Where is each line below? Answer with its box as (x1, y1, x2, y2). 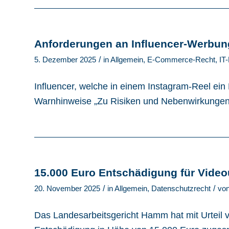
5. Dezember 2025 (34, 55, 96, 64)
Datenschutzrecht (151, 184, 211, 193)
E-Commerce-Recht (147, 55, 215, 64)
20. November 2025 (34, 184, 100, 193)
